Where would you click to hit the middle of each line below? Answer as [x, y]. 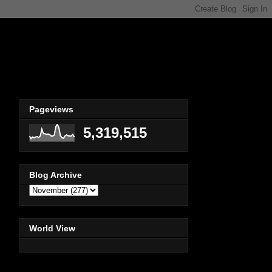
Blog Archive [56, 175]
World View [52, 229]
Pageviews [51, 110]
